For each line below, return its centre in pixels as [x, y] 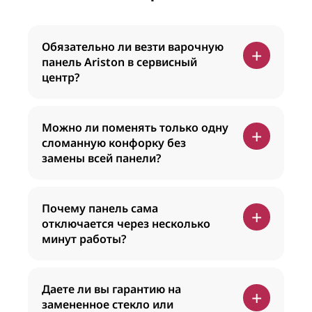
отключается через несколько [126, 224]
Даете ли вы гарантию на [111, 289]
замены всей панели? [101, 158]
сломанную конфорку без [114, 143]
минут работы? [84, 239]
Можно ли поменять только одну [135, 127]
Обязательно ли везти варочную [133, 47]
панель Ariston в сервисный [119, 62]
